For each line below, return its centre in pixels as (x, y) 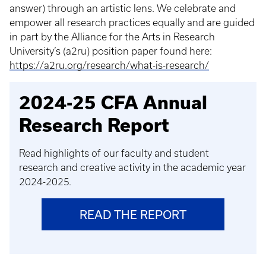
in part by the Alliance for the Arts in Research (112, 37)
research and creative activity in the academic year (132, 167)
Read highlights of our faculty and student (114, 153)
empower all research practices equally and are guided (132, 23)
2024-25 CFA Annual (113, 102)
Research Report (94, 125)
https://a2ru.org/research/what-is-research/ (109, 65)
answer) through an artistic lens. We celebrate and (123, 8)
